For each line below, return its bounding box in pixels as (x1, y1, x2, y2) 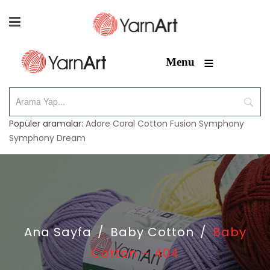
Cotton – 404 (91, 245, 179, 262)
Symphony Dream (9, 132, 86, 144)
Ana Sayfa (24, 224, 92, 240)
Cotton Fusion (137, 118, 196, 130)
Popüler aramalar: (9, 118, 86, 130)
